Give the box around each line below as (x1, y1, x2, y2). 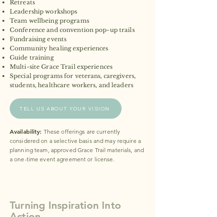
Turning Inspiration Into (10, 199, 122, 211)
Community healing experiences (10, 45, 108, 52)
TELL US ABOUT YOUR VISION (19, 105, 110, 112)
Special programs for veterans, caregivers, (10, 72, 136, 79)
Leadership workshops (10, 8, 77, 15)
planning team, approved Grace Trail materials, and (10, 146, 144, 154)
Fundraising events (10, 35, 67, 43)
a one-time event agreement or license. (10, 155, 115, 163)
